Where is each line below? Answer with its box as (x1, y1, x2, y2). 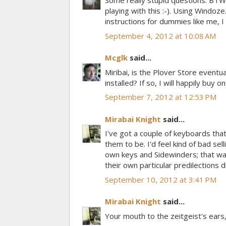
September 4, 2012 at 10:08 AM (105, 30, 216, 41)
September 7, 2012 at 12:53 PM (105, 92, 216, 102)
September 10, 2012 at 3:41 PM (105, 174, 216, 185)
